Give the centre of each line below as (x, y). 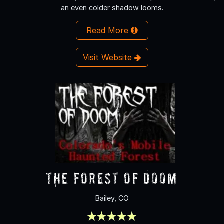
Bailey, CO (112, 198)
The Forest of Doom (112, 178)
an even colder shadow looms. (112, 7)
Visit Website (108, 57)
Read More (108, 30)
